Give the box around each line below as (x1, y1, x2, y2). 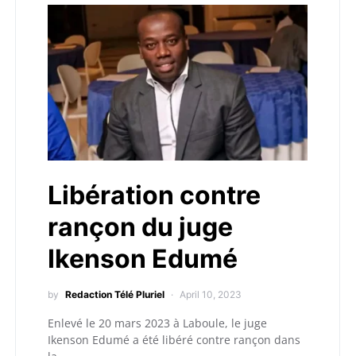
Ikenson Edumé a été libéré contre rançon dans (48, 332, 300, 347)
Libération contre (48, 180, 261, 211)
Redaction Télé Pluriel (65, 288, 164, 300)
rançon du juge (48, 211, 233, 242)
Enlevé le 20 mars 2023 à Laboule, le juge (48, 315, 267, 331)
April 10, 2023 (180, 288, 242, 300)
